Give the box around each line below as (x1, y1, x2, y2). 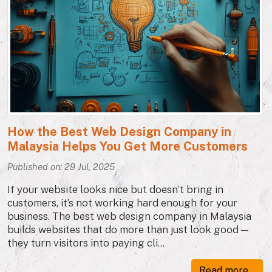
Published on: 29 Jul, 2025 (7, 160, 115, 172)
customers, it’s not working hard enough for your (7, 196, 237, 209)
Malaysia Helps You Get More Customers (7, 138, 248, 154)
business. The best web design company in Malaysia (7, 209, 251, 222)
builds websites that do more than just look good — (7, 223, 248, 236)
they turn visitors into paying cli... (7, 236, 165, 249)
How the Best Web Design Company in (7, 124, 231, 139)
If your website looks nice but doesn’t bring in (7, 183, 223, 195)
